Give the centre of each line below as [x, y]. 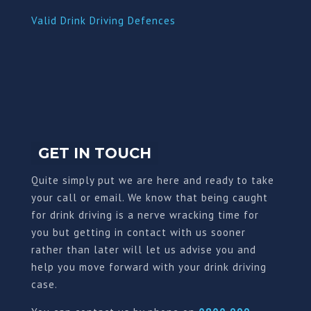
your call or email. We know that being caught [149, 198]
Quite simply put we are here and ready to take [152, 180]
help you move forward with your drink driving [149, 267]
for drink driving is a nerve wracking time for [145, 215]
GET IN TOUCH [94, 153]
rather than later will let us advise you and [143, 250]
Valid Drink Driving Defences [103, 21]
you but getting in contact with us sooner [138, 233]
